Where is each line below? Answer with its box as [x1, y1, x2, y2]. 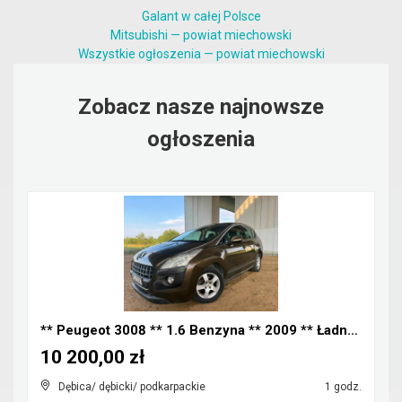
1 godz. [322, 380, 362, 393]
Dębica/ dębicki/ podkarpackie [58, 380, 205, 393]
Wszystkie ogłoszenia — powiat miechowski [77, 47, 325, 61]
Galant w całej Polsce [141, 9, 261, 23]
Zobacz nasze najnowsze [78, 94, 324, 119]
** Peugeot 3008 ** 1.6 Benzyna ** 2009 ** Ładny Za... [347, 322, 358, 338]
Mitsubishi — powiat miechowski [110, 28, 292, 42]
